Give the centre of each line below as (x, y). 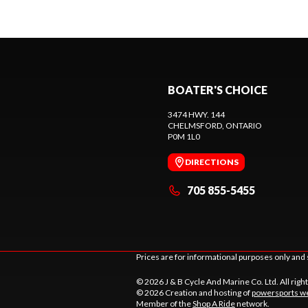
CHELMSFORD (195, 125)
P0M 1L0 (184, 136)
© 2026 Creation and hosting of (194, 292)
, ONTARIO (242, 125)
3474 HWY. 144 (196, 114)
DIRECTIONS (212, 162)
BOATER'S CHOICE (218, 89)
